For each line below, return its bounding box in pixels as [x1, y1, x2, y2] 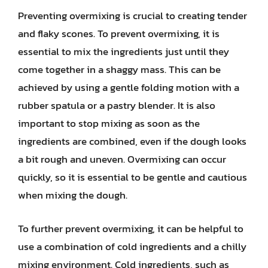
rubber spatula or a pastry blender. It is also [18, 98, 215, 113]
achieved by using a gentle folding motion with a [18, 80, 239, 95]
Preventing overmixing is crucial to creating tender [18, 8, 247, 23]
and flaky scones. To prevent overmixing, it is [18, 26, 220, 41]
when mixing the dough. [18, 187, 127, 203]
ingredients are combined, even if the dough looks [18, 133, 246, 149]
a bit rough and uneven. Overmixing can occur [18, 151, 226, 167]
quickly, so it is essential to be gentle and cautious [18, 169, 247, 185]
